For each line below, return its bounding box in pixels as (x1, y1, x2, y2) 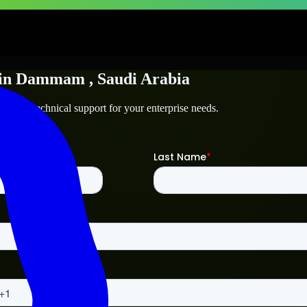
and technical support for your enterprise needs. (12, 101, 219, 114)
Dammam (16, 69, 85, 88)
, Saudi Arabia (89, 69, 190, 88)
